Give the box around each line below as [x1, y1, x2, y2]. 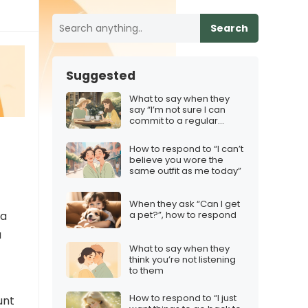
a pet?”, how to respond [129, 208, 236, 222]
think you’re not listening [129, 252, 236, 266]
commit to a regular [129, 114, 218, 128]
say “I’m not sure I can [129, 103, 225, 117]
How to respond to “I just [129, 291, 236, 305]
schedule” [129, 125, 175, 139]
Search [210, 21, 248, 35]
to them [129, 263, 164, 277]
